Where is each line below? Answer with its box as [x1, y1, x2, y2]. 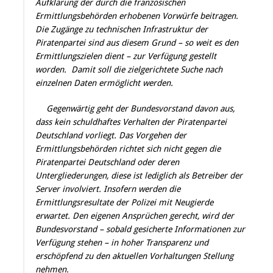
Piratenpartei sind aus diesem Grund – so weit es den [35, 38, 238, 48]
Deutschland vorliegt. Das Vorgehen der [35, 130, 186, 141]
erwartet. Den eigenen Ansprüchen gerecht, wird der [35, 211, 234, 221]
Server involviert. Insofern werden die [35, 184, 180, 194]
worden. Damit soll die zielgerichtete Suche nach [35, 65, 222, 75]
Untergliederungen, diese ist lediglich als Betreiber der [35, 171, 243, 181]
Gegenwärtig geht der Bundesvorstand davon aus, [46, 104, 235, 114]
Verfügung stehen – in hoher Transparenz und [35, 238, 208, 248]
